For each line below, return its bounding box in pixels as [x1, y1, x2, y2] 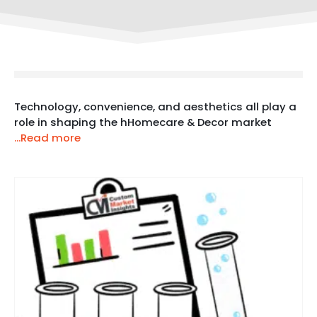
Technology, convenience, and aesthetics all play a [14, 98, 296, 114]
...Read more [14, 129, 81, 145]
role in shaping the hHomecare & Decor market [14, 114, 272, 129]
